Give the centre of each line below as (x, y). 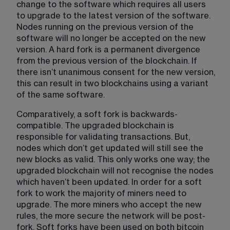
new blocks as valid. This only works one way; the (114, 159)
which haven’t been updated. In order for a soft (110, 182)
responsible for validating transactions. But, (104, 137)
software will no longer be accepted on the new (112, 38)
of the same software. (62, 95)
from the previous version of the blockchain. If (108, 61)
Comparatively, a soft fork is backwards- (97, 114)
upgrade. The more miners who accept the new (110, 205)
